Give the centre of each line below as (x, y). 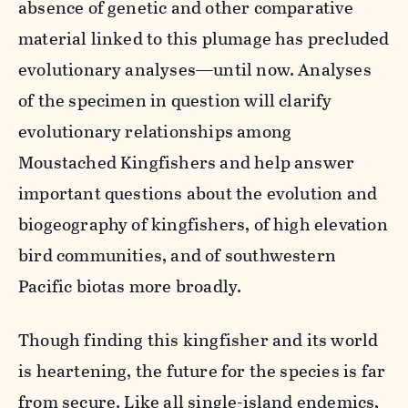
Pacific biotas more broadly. (130, 286)
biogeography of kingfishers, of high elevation (203, 224)
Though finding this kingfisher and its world (199, 340)
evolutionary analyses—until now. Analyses (195, 69)
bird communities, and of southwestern (178, 255)
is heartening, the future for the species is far (202, 371)
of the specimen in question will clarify (175, 100)
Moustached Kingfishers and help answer (187, 162)
